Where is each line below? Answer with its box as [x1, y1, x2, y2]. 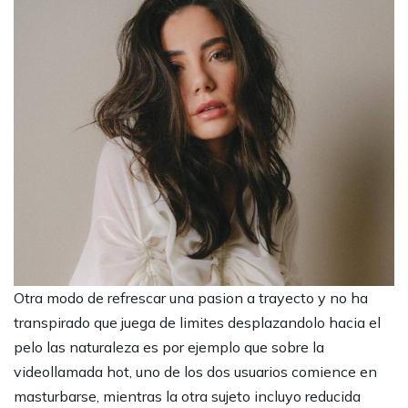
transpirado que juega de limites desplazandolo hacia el [14, 313, 381, 332]
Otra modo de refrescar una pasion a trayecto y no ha [14, 289, 368, 308]
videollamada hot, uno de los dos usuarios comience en [14, 362, 377, 382]
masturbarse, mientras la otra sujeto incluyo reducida [14, 387, 361, 406]
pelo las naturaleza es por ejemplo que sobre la [14, 338, 324, 357]
